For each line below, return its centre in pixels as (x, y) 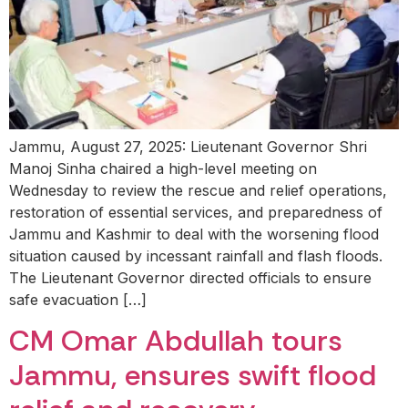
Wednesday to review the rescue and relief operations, (198, 190)
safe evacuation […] (78, 299)
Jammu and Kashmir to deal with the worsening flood (194, 234)
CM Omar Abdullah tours (176, 341)
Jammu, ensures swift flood (193, 376)
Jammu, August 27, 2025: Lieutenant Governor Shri (188, 146)
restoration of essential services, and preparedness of (196, 212)
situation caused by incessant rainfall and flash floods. (196, 255)
